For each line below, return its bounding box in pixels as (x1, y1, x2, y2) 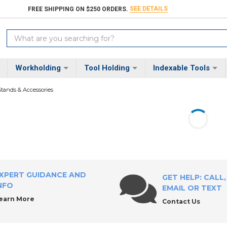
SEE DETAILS (130, 5, 168, 13)
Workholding (15, 63, 61, 73)
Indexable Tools (153, 63, 210, 73)
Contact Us (162, 198, 200, 206)
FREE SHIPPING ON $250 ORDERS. (28, 5, 129, 13)
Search (7, 30, 31, 40)
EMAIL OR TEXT (162, 183, 222, 193)
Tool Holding (84, 63, 130, 73)
